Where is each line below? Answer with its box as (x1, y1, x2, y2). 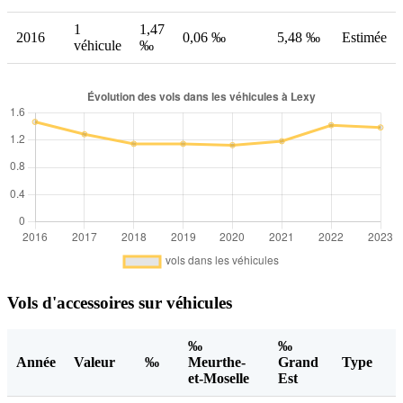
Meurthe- (188, 354, 246, 371)
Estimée (342, 29, 387, 45)
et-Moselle (188, 371, 249, 387)
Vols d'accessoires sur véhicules (7, 292, 232, 312)
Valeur (74, 354, 115, 371)
